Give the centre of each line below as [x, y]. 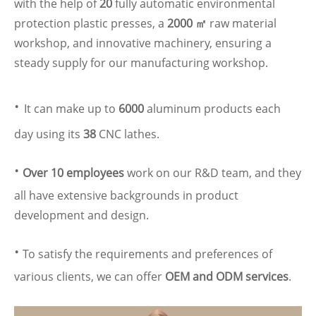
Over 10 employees [73, 173]
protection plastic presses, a [91, 23]
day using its [49, 134]
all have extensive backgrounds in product [126, 195]
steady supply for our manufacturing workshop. [141, 63]
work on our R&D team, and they [213, 173]
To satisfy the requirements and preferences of [147, 254]
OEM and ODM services [227, 276]
